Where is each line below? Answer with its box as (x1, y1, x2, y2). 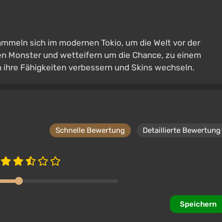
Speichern (180, 200, 217, 209)
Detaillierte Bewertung (143, 126, 221, 135)
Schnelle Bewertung (55, 126, 125, 135)
